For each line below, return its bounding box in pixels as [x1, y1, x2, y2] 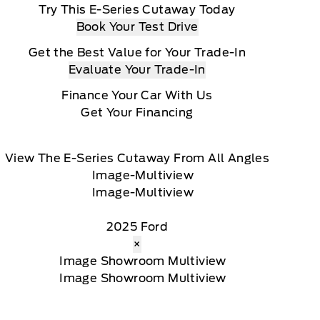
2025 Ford [106, 219, 169, 234]
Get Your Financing [81, 105, 194, 119]
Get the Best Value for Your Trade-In [28, 45, 246, 59]
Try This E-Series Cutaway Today [39, 2, 236, 16]
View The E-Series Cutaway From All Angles [4, 151, 270, 165]
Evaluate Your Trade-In [69, 62, 206, 76]
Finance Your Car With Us [61, 88, 213, 102]
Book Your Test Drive [76, 19, 199, 34]
